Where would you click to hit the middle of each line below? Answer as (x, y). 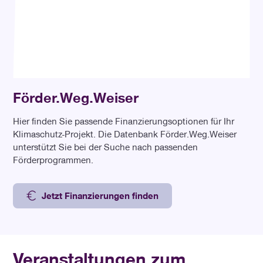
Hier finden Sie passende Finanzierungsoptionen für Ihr (124, 121)
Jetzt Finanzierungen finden (100, 196)
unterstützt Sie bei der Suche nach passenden (106, 146)
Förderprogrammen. (53, 159)
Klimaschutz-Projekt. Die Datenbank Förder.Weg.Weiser (125, 134)
